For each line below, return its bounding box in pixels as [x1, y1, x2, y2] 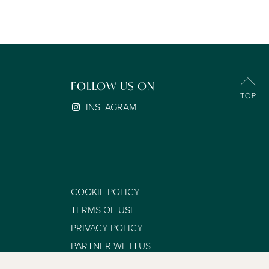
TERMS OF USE [70, 203, 136, 217]
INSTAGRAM [83, 100, 137, 115]
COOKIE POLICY [70, 185, 140, 199]
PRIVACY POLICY [70, 221, 143, 235]
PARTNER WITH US [70, 239, 151, 253]
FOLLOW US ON [70, 79, 155, 94]
